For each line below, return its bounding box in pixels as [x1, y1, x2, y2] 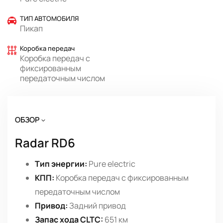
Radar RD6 [15, 134, 75, 151]
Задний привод [68, 200, 126, 212]
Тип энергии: [35, 158, 87, 170]
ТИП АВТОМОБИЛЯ [20, 14, 79, 23]
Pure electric [87, 158, 135, 170]
